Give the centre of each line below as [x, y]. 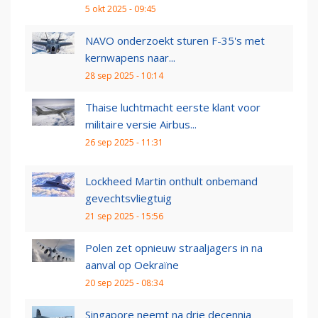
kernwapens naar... [130, 58]
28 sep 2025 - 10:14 [124, 76]
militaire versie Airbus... [141, 125]
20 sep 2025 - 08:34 [124, 283]
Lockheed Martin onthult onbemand [171, 181]
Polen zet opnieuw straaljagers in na [174, 248]
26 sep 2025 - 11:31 [124, 143]
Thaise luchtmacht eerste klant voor [173, 108]
